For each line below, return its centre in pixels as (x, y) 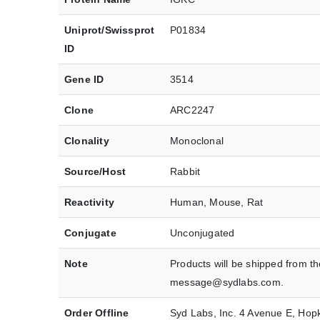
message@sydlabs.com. (227, 282)
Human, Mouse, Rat (217, 202)
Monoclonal (197, 141)
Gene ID (84, 80)
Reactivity (89, 202)
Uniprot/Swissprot (110, 30)
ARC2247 (192, 110)
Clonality (87, 141)
